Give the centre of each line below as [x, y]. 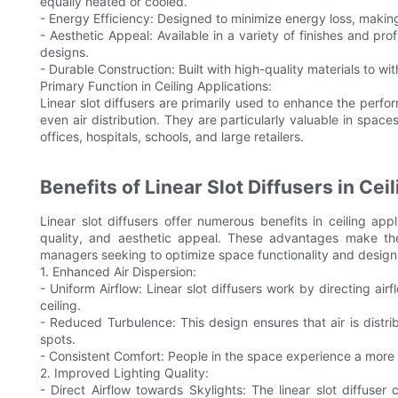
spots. [58, 339]
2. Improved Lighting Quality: [124, 373]
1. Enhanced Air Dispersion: [118, 272]
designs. [64, 52]
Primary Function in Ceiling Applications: [156, 86]
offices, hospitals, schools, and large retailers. [172, 137]
